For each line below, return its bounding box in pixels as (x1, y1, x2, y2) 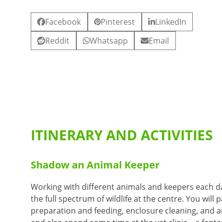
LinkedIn (155, 16, 186, 27)
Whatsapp (89, 35, 128, 47)
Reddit (45, 35, 70, 47)
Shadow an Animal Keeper (31, 158, 160, 171)
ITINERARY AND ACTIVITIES (31, 125, 213, 144)
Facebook (45, 16, 81, 27)
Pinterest (101, 16, 135, 27)
